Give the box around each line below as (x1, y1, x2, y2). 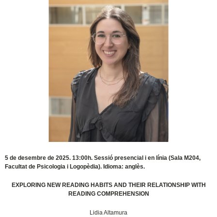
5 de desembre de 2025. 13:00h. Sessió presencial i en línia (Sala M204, (5, 155, 201, 162)
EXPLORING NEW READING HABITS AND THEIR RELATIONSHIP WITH (11, 182, 206, 189)
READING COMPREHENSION (68, 190, 149, 198)
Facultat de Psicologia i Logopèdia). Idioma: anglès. (5, 163, 145, 170)
